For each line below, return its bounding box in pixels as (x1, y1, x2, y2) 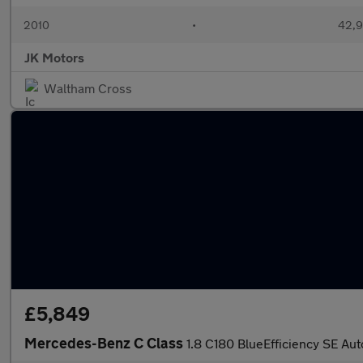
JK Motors (24, 49, 84, 65)
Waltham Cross (44, 80, 132, 96)
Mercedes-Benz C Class (24, 334, 186, 352)
